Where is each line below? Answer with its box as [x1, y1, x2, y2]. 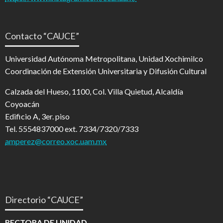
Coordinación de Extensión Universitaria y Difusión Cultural [5, 66, 207, 76]
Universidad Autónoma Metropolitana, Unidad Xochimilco [5, 54, 203, 63]
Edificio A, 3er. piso [5, 111, 70, 121]
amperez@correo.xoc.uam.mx [5, 136, 107, 146]
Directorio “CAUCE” [5, 194, 83, 205]
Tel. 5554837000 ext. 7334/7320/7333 [5, 124, 138, 133]
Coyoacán [5, 99, 39, 109]
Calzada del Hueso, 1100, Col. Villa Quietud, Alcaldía [5, 87, 183, 96]
